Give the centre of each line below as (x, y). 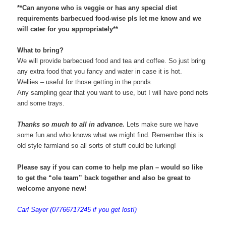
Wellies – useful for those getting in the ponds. (85, 82)
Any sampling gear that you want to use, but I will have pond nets (113, 93)
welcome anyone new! (52, 188)
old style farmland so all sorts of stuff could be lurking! (97, 146)
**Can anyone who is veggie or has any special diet (97, 8)
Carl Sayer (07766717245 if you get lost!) (77, 209)
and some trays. (41, 103)
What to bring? (41, 50)
